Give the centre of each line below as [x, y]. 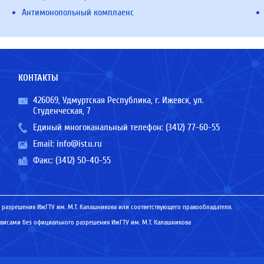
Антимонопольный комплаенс [78, 12]
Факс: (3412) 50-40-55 [72, 160]
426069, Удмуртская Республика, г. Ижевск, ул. [118, 100]
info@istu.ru [79, 144]
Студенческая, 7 [62, 111]
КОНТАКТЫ [38, 78]
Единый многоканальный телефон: [99, 127]
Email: [44, 144]
